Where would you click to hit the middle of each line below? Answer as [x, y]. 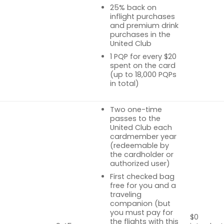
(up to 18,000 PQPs [143, 75]
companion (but [140, 204]
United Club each [141, 127]
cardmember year [143, 136]
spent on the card [142, 66]
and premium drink [144, 25]
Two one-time [136, 109]
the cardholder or [141, 154]
